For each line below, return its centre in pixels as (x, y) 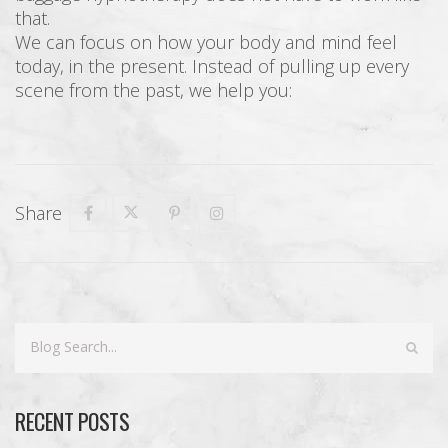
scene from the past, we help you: (153, 89)
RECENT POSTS (72, 420)
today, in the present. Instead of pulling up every (212, 65)
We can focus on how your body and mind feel (206, 41)
